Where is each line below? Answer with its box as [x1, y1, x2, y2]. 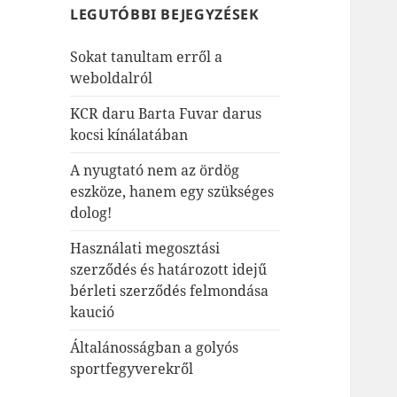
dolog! [70, 203, 113, 223]
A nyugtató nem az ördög [70, 160, 240, 181]
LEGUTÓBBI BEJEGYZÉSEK [70, 4, 260, 25]
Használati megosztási [70, 238, 221, 259]
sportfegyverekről [70, 359, 194, 379]
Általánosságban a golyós [70, 338, 239, 358]
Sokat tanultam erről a [70, 47, 223, 67]
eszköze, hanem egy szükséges [70, 182, 275, 202]
